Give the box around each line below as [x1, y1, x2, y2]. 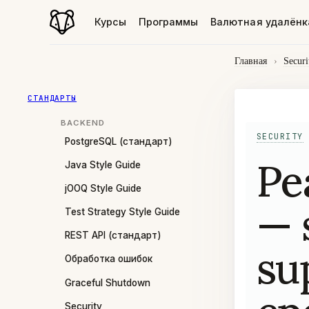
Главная [235, 56, 267, 66]
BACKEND [61, 118, 105, 128]
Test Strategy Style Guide [65, 206, 180, 218]
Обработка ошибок [65, 253, 152, 265]
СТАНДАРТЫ [28, 93, 77, 103]
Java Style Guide [65, 159, 141, 170]
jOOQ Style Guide [65, 182, 141, 194]
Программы [138, 15, 199, 28]
